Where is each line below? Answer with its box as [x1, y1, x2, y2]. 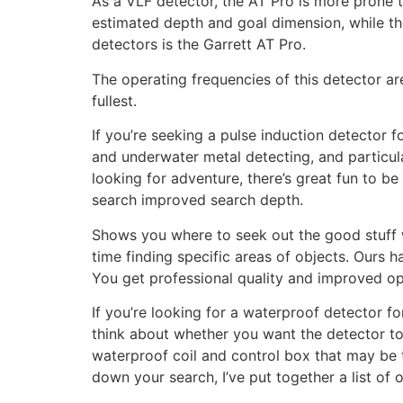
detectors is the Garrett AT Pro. [92, 35, 306, 54]
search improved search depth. [92, 191, 303, 210]
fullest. [92, 91, 137, 110]
